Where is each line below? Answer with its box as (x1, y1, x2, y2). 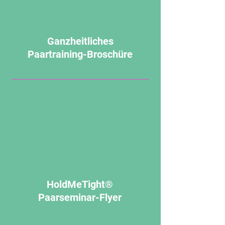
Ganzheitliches (47, 35, 114, 47)
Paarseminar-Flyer (38, 191, 122, 203)
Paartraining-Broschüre (28, 48, 133, 60)
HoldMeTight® (47, 178, 113, 190)
